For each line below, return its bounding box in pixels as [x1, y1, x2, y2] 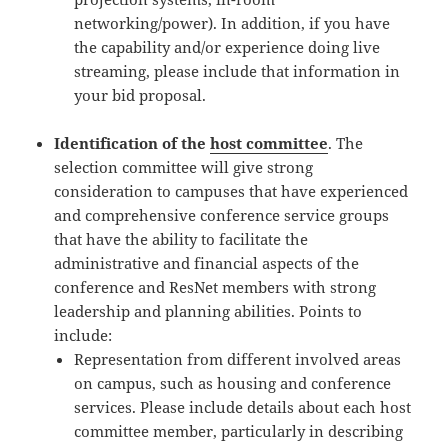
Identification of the [54, 133, 211, 154]
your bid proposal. [74, 85, 207, 106]
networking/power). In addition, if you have [74, 13, 391, 34]
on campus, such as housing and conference [74, 373, 392, 394]
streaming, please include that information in [74, 61, 401, 82]
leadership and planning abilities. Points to [54, 301, 363, 322]
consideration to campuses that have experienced [54, 181, 409, 202]
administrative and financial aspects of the [54, 253, 360, 274]
